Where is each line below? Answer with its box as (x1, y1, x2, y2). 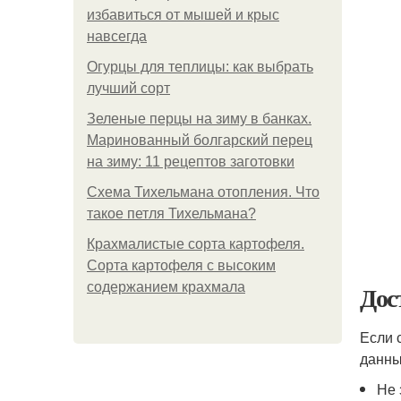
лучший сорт (87, 81, 170, 96)
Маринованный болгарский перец (87, 132, 312, 148)
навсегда (87, 29, 147, 44)
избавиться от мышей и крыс (87, 7, 279, 22)
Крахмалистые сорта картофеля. (87, 236, 304, 252)
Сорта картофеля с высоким (87, 258, 276, 273)
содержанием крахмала (87, 279, 245, 294)
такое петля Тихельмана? (87, 206, 256, 221)
